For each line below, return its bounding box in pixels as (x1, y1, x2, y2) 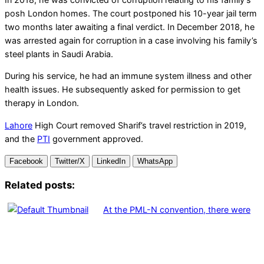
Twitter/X (55, 157, 85, 166)
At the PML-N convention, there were (103, 204, 250, 214)
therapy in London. (5, 98, 79, 108)
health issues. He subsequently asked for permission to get (5, 84, 240, 95)
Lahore (5, 120, 32, 130)
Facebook (9, 157, 43, 166)
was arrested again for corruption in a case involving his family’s (5, 35, 258, 45)
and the (5, 133, 37, 144)
